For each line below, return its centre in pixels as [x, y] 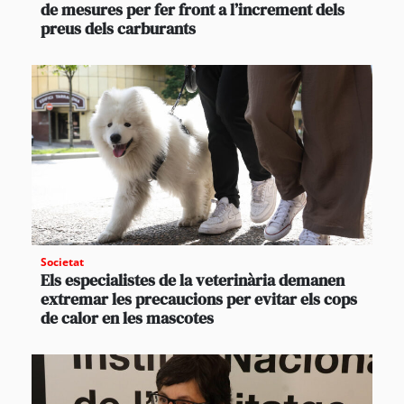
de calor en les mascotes [127, 317]
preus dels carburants [118, 28]
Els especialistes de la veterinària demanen [193, 280]
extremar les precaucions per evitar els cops [199, 298]
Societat [62, 262]
